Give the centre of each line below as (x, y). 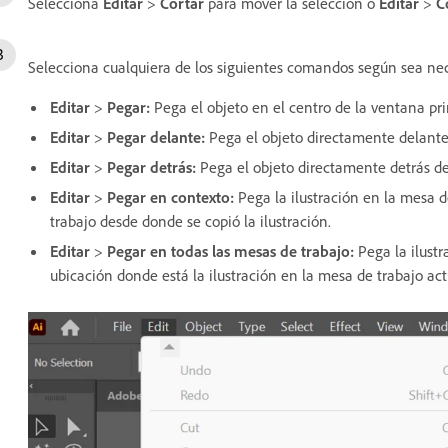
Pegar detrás (149, 167)
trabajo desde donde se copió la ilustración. (190, 221)
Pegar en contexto (168, 197)
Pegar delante (154, 137)
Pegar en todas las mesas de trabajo (228, 251)
